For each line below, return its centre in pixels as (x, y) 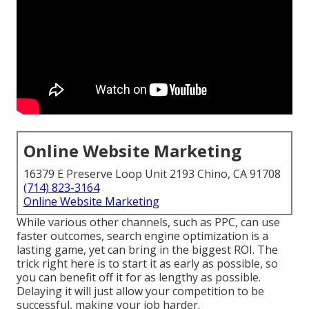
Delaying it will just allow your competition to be (140, 291)
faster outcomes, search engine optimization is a (142, 236)
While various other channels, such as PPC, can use (148, 222)
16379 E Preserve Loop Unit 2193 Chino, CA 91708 (152, 174)
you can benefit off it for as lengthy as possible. (139, 278)
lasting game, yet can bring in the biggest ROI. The (147, 250)
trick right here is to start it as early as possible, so (147, 264)
